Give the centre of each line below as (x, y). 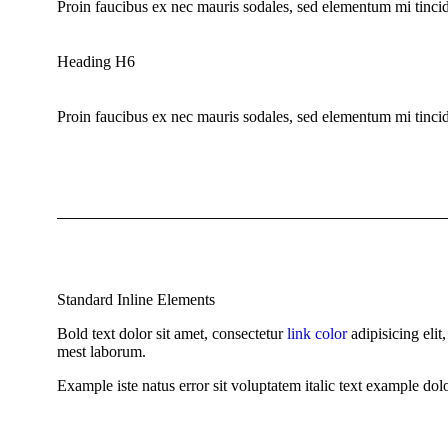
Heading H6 (96, 62)
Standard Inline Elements (136, 300)
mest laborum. (101, 352)
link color (317, 334)
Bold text (86, 334)
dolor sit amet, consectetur (201, 334)
